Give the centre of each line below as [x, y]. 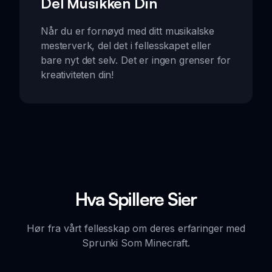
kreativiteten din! [77, 75]
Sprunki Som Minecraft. [136, 243]
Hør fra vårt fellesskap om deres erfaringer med [136, 229]
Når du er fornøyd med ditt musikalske [128, 31]
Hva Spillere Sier [136, 199]
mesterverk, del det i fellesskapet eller [126, 46]
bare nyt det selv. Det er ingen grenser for [136, 60]
